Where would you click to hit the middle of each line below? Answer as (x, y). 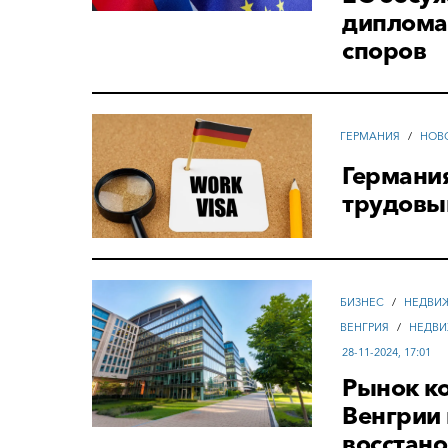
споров (384, 51)
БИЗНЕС (362, 302)
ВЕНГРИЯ (365, 327)
